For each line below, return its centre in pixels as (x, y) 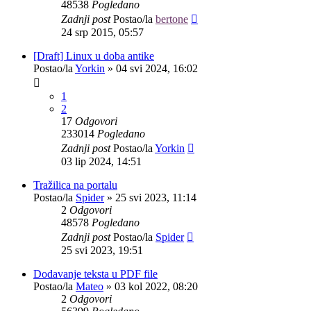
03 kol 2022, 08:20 (156, 287)
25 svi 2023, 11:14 (156, 198)
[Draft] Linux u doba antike (94, 56)
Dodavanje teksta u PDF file (95, 274)
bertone (172, 19)
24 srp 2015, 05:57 (102, 33)
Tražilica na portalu (75, 185)
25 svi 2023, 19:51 (102, 251)
